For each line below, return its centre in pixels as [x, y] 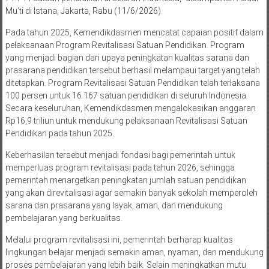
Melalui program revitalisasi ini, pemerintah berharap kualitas [119, 240]
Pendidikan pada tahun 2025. [59, 134]
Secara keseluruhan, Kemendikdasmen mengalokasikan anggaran [130, 108]
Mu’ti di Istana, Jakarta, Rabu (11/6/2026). [84, 11]
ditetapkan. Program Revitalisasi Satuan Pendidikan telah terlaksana [132, 83]
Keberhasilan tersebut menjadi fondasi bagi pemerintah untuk [120, 155]
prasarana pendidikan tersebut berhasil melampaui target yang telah [132, 71]
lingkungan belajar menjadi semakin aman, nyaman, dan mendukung [134, 252]
